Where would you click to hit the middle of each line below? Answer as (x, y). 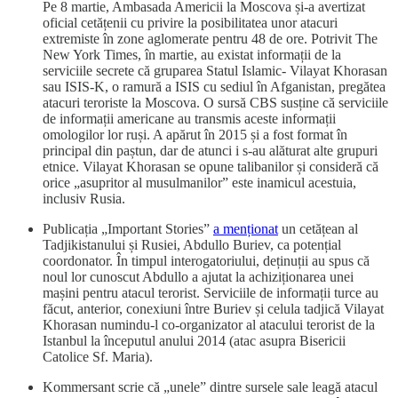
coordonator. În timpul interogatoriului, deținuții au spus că (206, 261)
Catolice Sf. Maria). (98, 357)
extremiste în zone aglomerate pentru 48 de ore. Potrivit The (210, 39)
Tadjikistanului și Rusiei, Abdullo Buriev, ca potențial (192, 245)
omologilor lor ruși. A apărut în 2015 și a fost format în (195, 135)
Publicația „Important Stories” (128, 229)
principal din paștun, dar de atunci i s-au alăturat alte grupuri (210, 151)
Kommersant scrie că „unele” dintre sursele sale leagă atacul (210, 387)
